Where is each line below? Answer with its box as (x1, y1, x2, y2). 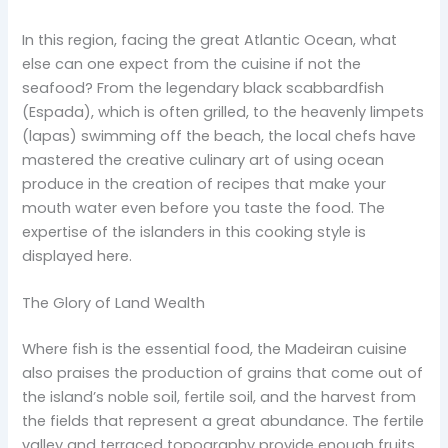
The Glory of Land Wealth (22, 293, 206, 314)
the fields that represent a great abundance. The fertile (22, 411, 425, 432)
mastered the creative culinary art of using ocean (22, 149, 385, 170)
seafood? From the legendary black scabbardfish (22, 77, 385, 98)
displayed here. (22, 245, 133, 266)
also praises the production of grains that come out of (22, 363, 424, 384)
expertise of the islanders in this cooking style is (22, 221, 367, 242)
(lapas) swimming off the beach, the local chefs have (22, 125, 417, 146)
